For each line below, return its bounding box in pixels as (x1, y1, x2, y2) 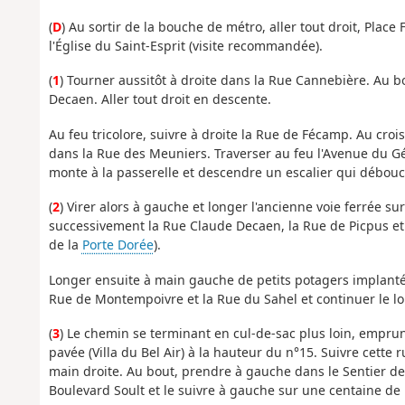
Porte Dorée (81, 236, 154, 254)
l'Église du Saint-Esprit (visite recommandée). (48, 36, 323, 54)
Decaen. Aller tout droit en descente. (48, 90, 271, 108)
